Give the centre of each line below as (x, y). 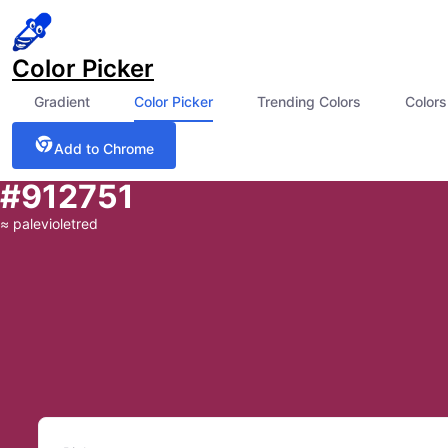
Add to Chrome (104, 148)
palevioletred (55, 223)
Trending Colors (309, 101)
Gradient (62, 101)
